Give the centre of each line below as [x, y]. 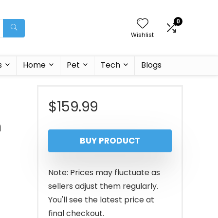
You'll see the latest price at [101, 200]
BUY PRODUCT [110, 141]
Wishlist [142, 35]
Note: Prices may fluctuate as [104, 173]
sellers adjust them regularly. [103, 186]
